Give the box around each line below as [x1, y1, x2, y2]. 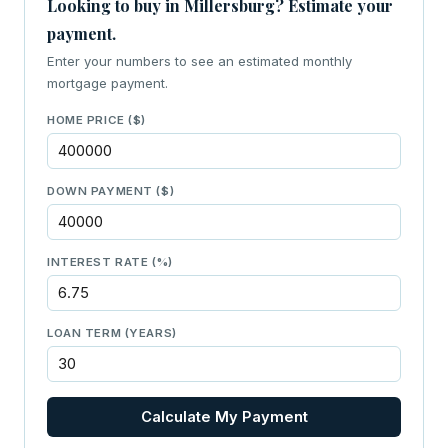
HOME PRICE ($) [47, 112, 147, 127]
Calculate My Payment [140, 407, 308, 426]
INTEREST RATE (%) [47, 254, 173, 269]
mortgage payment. [47, 74, 168, 91]
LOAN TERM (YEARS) [47, 325, 177, 340]
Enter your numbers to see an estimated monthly [47, 52, 352, 69]
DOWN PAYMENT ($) [47, 183, 175, 198]
